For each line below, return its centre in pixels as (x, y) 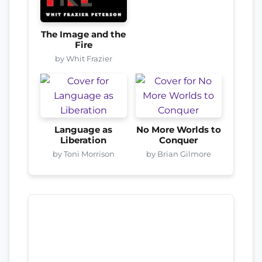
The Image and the (84, 35)
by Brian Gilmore (178, 154)
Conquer (179, 141)
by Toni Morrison (83, 154)
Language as (84, 130)
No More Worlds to (178, 130)
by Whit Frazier (83, 59)
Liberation (84, 141)
